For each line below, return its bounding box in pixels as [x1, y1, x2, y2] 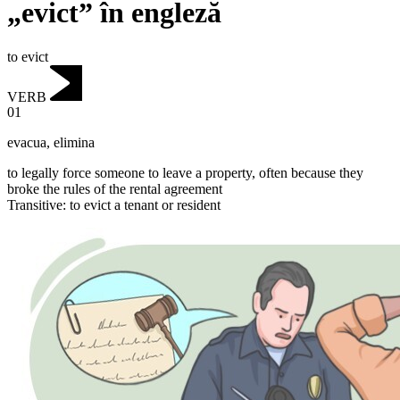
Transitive [7, 197, 62, 213]
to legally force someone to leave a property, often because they [7, 165, 363, 181]
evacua [7, 135, 46, 151]
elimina [54, 135, 95, 151]
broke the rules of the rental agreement [7, 181, 222, 197]
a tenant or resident [111, 197, 221, 213]
